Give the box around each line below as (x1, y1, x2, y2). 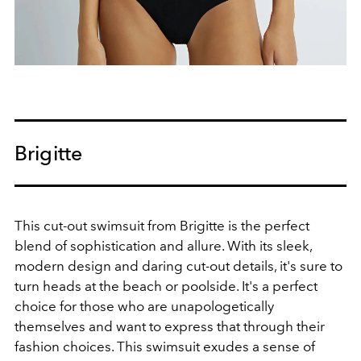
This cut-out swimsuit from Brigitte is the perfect (15, 217, 309, 234)
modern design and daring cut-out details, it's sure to (15, 257, 342, 274)
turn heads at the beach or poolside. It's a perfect (15, 277, 317, 294)
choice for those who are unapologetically (15, 297, 274, 314)
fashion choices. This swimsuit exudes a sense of (15, 338, 315, 355)
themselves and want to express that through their (15, 317, 325, 334)
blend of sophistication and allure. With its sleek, (15, 237, 312, 254)
